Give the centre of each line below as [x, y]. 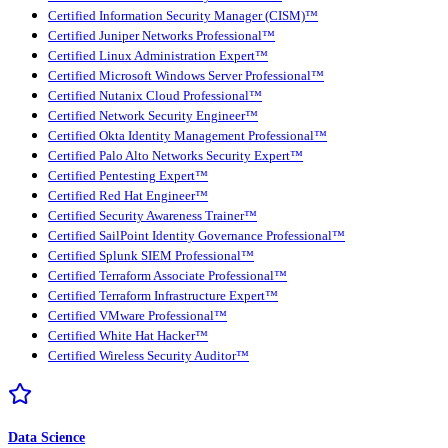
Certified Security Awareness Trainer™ [152, 215]
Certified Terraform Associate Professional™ [167, 275]
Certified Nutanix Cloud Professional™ [155, 95]
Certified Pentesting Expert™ [128, 175]
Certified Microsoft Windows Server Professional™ [186, 75]
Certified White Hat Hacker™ [128, 335]
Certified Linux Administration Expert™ [158, 55]
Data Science [46, 436]
